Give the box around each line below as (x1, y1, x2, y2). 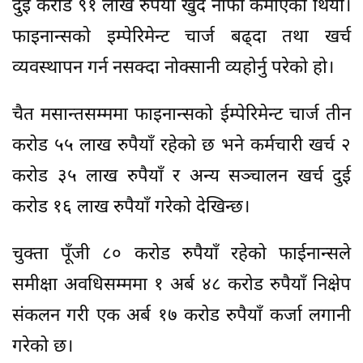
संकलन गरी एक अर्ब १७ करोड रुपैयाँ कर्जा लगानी (12, 304, 351, 328)
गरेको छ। (12, 335, 73, 359)
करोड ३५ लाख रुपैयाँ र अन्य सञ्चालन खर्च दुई (12, 164, 351, 189)
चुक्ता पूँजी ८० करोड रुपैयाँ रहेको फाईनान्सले (12, 242, 351, 267)
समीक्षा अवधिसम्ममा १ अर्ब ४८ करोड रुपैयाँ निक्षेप (12, 273, 351, 297)
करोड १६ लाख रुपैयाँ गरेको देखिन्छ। (12, 195, 250, 220)
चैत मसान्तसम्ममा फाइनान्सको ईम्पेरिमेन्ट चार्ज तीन (12, 103, 351, 127)
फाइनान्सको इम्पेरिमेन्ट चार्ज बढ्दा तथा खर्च (12, 25, 351, 49)
